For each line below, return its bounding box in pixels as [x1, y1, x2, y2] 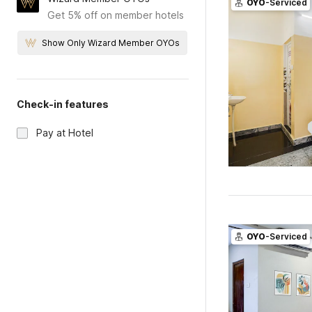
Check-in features [17, 98, 109, 110]
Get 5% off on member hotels [47, 9, 184, 21]
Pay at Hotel [36, 127, 93, 139]
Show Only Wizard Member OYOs [42, 38, 180, 48]
